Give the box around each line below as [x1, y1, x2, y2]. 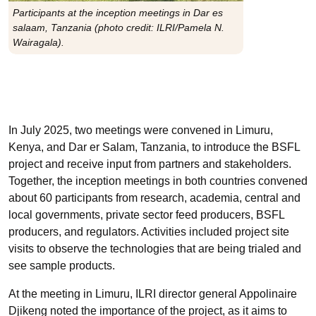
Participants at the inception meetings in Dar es [13, 7, 223, 18]
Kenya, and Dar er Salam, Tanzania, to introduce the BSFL [8, 141, 300, 153]
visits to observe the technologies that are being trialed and [8, 243, 301, 255]
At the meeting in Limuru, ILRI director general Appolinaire [8, 288, 297, 300]
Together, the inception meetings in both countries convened [8, 175, 308, 187]
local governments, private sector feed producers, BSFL [8, 209, 284, 221]
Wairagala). [13, 37, 64, 48]
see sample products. [8, 260, 118, 272]
